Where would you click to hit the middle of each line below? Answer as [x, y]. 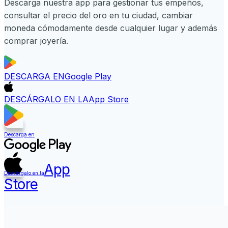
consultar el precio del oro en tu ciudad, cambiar [98, 16]
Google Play [88, 77]
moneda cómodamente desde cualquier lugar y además [111, 28]
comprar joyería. [36, 41]
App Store [109, 99]
